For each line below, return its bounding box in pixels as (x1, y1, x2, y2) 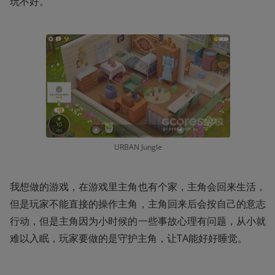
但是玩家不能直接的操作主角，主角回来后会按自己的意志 (10, 197, 266, 211)
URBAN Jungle (114, 142, 162, 153)
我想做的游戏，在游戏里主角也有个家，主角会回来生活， (10, 180, 266, 194)
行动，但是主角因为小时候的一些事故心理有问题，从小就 (10, 214, 266, 228)
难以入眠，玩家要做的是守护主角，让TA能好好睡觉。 (10, 231, 247, 246)
